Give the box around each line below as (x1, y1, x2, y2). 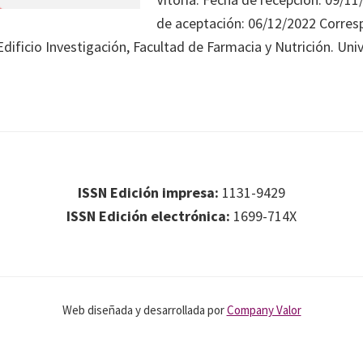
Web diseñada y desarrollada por (62, 302, 227, 318)
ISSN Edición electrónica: (66, 207, 230, 225)
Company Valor (226, 302, 301, 318)
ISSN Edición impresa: (78, 183, 219, 202)
